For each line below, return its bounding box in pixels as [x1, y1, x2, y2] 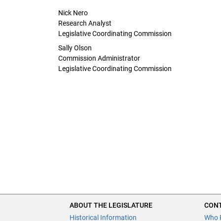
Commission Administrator [58, 54, 140, 62]
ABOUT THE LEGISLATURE [70, 201, 153, 209]
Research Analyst [58, 19, 111, 27]
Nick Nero [58, 8, 88, 17]
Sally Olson [58, 43, 92, 52]
